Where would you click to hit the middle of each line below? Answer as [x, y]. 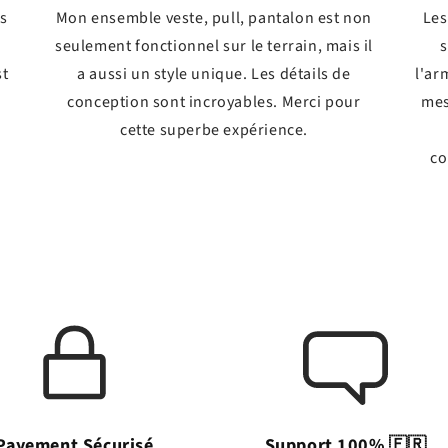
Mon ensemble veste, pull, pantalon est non [214, 17]
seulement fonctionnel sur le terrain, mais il [213, 45]
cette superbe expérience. [213, 129]
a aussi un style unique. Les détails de [214, 73]
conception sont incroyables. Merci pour [214, 101]
